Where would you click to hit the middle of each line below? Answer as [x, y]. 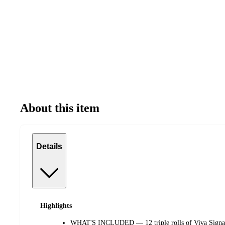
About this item [60, 108]
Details [49, 147]
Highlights [56, 205]
